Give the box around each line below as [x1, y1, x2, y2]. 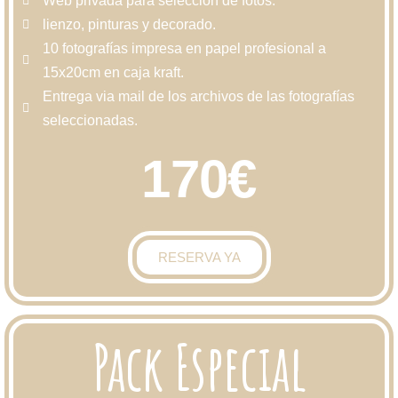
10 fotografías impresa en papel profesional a [42, 41, 326, 56]
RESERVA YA [157, 250, 241, 265]
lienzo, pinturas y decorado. [42, 17, 216, 32]
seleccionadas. [42, 113, 138, 128]
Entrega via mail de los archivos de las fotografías [42, 89, 354, 104]
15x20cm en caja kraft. [42, 65, 184, 80]
